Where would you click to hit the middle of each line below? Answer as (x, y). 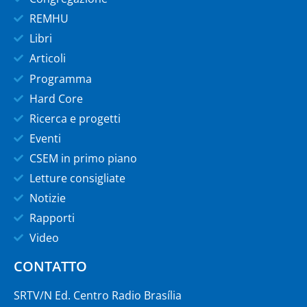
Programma (60, 78)
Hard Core (56, 98)
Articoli (47, 58)
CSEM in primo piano (83, 158)
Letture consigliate (77, 178)
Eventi (45, 138)
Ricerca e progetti (75, 118)
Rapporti (52, 218)
